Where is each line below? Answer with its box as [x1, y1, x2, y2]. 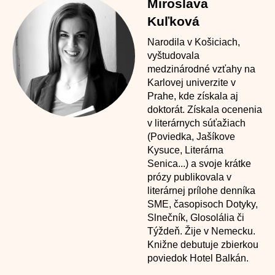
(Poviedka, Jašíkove [147, 131, 235, 142]
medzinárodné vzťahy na [147, 64, 255, 74]
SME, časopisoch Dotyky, [147, 199, 258, 209]
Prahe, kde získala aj [147, 91, 238, 101]
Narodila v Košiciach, [147, 37, 240, 47]
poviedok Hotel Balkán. [147, 253, 249, 263]
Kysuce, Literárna [147, 145, 223, 155]
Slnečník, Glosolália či [147, 212, 244, 223]
